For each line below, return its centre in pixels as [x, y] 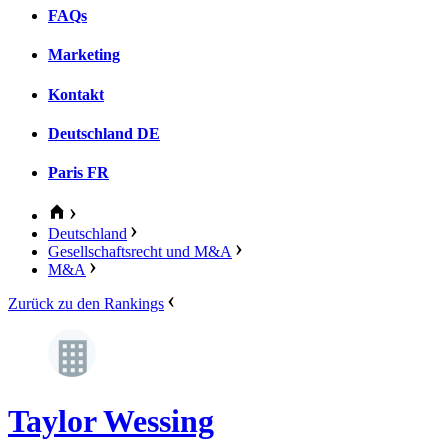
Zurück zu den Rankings [86, 304]
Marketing [84, 55]
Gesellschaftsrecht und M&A [140, 252]
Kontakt [76, 94]
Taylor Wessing [111, 420]
